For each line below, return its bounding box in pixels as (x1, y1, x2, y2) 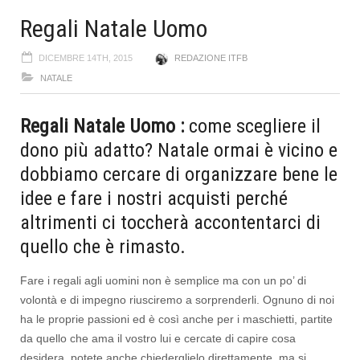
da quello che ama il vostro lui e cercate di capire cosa (20, 331, 296, 345)
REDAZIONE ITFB (174, 52, 247, 63)
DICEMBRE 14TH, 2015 (39, 52, 133, 63)
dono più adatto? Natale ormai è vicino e (20, 138, 337, 162)
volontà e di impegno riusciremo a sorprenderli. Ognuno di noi (20, 292, 334, 306)
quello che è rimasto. (20, 235, 186, 258)
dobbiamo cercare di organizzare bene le (20, 162, 337, 186)
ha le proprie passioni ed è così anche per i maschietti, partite (20, 312, 333, 325)
